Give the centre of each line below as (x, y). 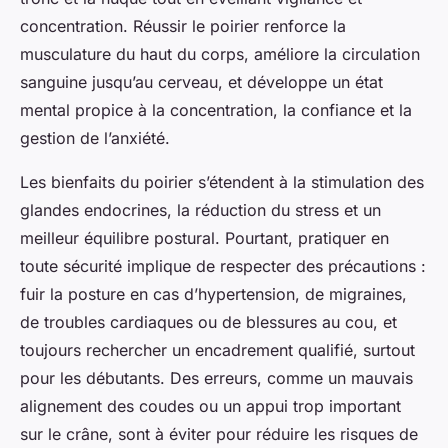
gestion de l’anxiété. (95, 138)
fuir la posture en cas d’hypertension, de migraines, (213, 294)
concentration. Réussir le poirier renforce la (183, 26)
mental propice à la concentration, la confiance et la (216, 110)
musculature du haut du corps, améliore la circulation (220, 54)
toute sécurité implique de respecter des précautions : (223, 266)
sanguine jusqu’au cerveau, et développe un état (201, 82)
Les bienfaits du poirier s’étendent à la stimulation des (222, 182)
